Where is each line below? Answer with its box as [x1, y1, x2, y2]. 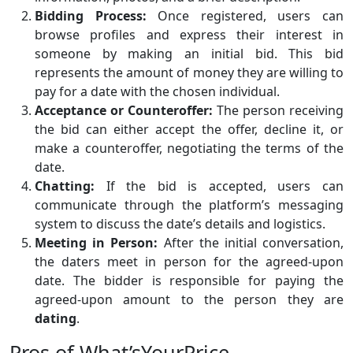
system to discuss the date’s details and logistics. [35, 215, 325, 233]
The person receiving [213, 102, 344, 120]
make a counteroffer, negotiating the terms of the [35, 139, 344, 158]
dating [35, 310, 76, 328]
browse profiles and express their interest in [35, 26, 344, 44]
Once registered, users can [146, 7, 344, 25]
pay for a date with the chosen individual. [35, 83, 280, 101]
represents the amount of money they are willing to [35, 64, 344, 82]
